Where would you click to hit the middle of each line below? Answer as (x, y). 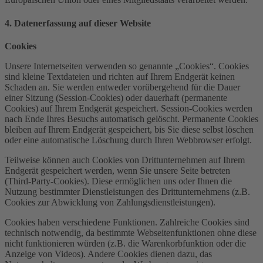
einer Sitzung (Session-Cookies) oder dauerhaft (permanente (116, 97)
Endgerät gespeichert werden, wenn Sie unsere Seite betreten (117, 170)
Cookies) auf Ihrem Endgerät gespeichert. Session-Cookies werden (129, 108)
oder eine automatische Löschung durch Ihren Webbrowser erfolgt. (128, 140)
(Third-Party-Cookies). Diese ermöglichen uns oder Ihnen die (118, 181)
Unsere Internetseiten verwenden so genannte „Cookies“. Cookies (127, 66)
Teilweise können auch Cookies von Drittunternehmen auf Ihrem (125, 160)
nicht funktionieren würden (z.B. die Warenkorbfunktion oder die (125, 243)
